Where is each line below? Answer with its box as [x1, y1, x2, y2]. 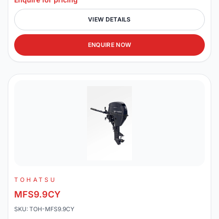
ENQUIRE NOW [88, 41, 131, 48]
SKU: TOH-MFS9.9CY [14, 205, 74, 213]
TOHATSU [14, 176, 57, 183]
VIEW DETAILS [88, 16, 131, 23]
